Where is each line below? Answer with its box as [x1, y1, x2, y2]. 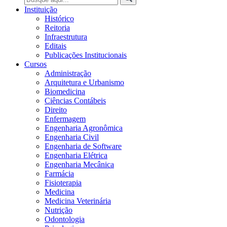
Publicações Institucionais [45, 51, 127, 60]
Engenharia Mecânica [45, 160, 114, 169]
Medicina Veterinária [45, 197, 111, 206]
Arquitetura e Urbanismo [45, 78, 124, 87]
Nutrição [45, 206, 72, 215]
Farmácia [45, 169, 74, 178]
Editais [45, 42, 66, 51]
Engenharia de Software [45, 142, 122, 151]
